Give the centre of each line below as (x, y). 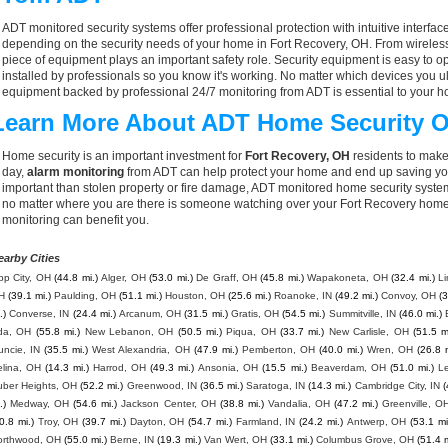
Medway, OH (40, 403)
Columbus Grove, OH (365, 439)
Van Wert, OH (235, 439)
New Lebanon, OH (129, 331)
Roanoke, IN (303, 295)
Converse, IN (39, 313)
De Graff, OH (226, 277)
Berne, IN (132, 439)
